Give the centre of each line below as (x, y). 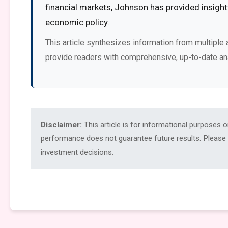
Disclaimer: (61, 125)
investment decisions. (77, 152)
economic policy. (77, 22)
